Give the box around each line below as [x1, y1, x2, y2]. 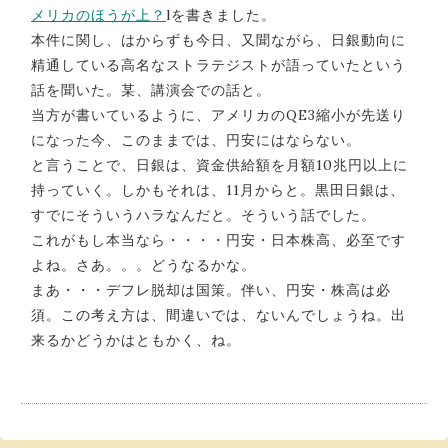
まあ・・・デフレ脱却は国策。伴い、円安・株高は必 [31, 280, 391, 299]
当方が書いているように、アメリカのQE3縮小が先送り [31, 105, 406, 124]
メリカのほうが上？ [31, 5, 166, 24]
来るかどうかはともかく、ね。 [31, 330, 241, 349]
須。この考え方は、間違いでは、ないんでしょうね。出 [31, 305, 406, 324]
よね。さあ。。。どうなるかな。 [31, 255, 256, 274]
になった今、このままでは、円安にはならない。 [31, 130, 361, 149]
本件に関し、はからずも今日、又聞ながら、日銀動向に [31, 30, 406, 49]
